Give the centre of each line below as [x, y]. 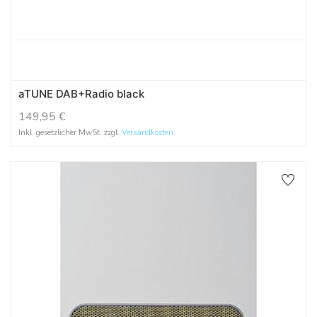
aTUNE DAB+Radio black [81, 93]
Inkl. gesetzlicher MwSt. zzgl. [70, 132]
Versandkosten [148, 132]
